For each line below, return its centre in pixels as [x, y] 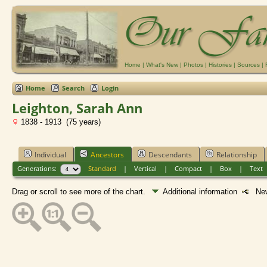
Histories [220, 65]
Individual [50, 154]
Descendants [170, 154]
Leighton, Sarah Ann [77, 108]
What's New [162, 65]
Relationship [237, 154]
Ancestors [107, 154]
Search [73, 88]
